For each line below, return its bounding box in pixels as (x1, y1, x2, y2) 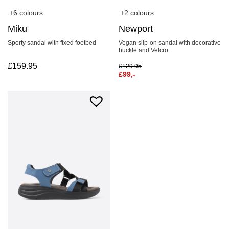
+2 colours (120, 8, 154, 17)
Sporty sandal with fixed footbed (8, 39, 96, 47)
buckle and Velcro (119, 46, 169, 54)
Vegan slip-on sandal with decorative (119, 39, 221, 47)
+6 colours (9, 8, 43, 17)
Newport (119, 23, 153, 34)
